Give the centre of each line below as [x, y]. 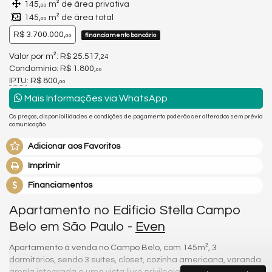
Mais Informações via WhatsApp [95, 98]
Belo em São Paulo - [72, 227]
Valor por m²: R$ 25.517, [55, 56]
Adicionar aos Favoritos [74, 146]
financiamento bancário [121, 35]
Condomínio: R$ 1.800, [53, 68]
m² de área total [80, 18]
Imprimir [44, 166]
